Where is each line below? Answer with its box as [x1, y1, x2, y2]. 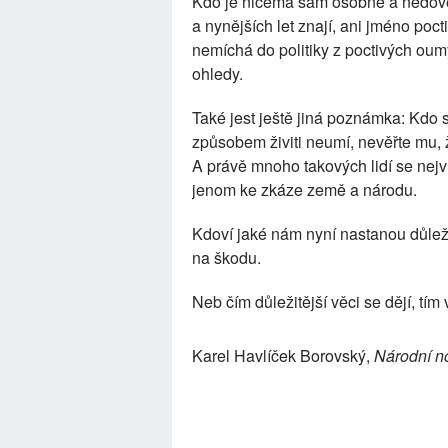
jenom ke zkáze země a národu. [192, 178, 417, 201]
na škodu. [192, 246, 261, 269]
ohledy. [192, 62, 243, 85]
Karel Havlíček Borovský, [192, 344, 374, 367]
